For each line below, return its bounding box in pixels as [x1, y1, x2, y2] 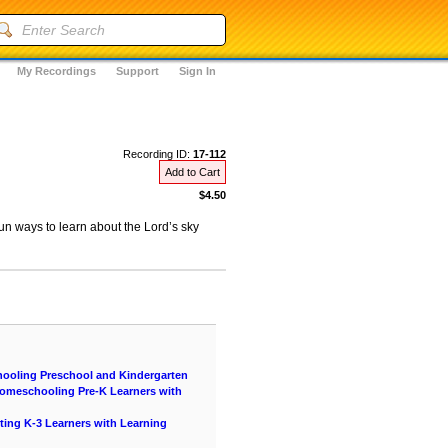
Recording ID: [123, 148, 193, 160]
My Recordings [17, 65, 96, 77]
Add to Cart [165, 166, 220, 178]
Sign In [179, 65, 216, 77]
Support [116, 65, 159, 77]
